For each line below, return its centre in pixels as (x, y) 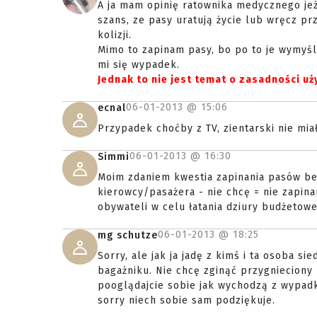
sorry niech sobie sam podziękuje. (186, 300)
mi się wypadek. (139, 65)
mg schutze (128, 235)
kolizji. (115, 35)
